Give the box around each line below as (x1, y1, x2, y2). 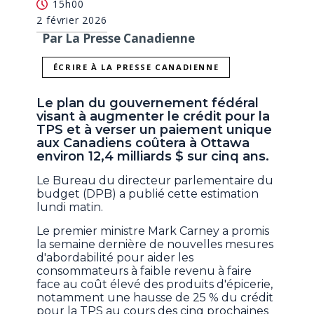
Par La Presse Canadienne (42, 29, 196, 46)
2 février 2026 (36, 13, 107, 27)
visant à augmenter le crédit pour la (36, 109, 271, 125)
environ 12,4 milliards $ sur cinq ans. (36, 149, 270, 165)
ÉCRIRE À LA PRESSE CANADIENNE (53, 62, 219, 73)
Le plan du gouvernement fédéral (36, 95, 259, 111)
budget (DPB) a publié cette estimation (36, 187, 259, 201)
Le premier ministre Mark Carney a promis (36, 224, 270, 238)
